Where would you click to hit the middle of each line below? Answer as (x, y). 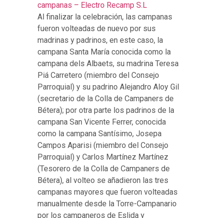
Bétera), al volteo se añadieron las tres (103, 181)
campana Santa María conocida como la (104, 52)
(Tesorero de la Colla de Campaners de (104, 169)
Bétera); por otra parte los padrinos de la (106, 110)
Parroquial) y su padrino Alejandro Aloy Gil (109, 87)
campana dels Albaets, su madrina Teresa (108, 64)
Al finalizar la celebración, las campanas (105, 17)
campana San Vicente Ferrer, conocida (102, 122)
